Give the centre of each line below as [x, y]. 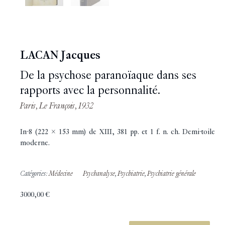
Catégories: [34, 174]
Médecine [61, 174]
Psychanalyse [99, 174]
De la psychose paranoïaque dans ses [108, 75]
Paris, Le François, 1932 [57, 106]
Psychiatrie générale [172, 174]
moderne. [35, 143]
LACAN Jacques [60, 55]
